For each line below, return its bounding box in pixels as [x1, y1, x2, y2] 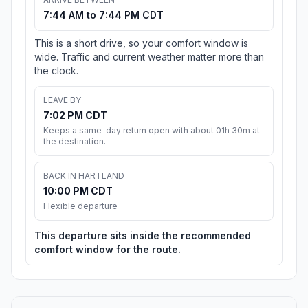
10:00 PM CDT [43, 185, 113, 197]
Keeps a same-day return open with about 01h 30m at [43, 125, 260, 136]
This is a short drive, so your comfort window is [34, 37, 248, 49]
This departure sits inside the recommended [34, 230, 251, 242]
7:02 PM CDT [43, 109, 107, 122]
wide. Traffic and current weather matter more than [34, 51, 264, 63]
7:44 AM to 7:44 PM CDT [43, 9, 164, 21]
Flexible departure [43, 201, 118, 212]
